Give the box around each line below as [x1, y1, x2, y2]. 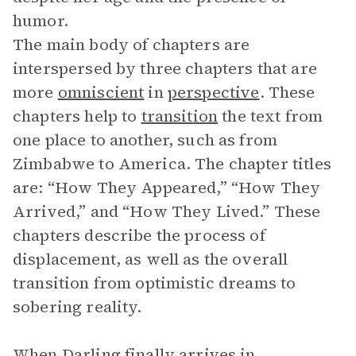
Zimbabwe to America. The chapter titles [13, 153, 331, 175]
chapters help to [13, 105, 141, 127]
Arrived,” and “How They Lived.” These [13, 200, 321, 222]
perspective [167, 81, 260, 103]
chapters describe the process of [13, 224, 265, 246]
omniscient [57, 81, 145, 103]
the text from [218, 105, 323, 127]
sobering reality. [13, 296, 142, 318]
